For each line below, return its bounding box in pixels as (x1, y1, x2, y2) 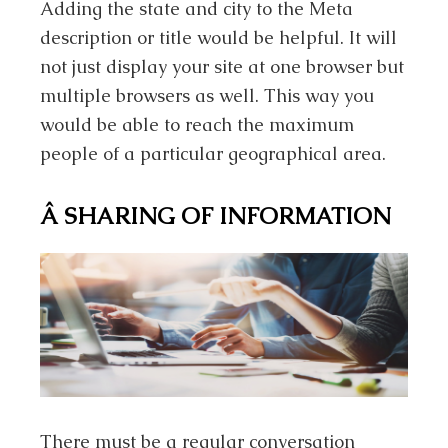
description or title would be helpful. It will (40, 26, 398, 50)
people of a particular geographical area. (40, 142, 387, 166)
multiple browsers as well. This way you (40, 84, 375, 108)
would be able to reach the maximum (40, 113, 355, 137)
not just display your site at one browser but (40, 55, 405, 79)
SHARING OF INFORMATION (64, 200, 392, 231)
